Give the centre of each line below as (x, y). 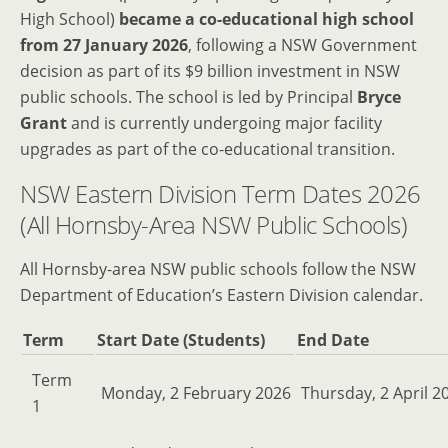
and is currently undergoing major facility (224, 123)
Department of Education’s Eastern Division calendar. (221, 295)
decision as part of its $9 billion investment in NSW (210, 71)
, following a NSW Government (302, 45)
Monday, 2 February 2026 (194, 393)
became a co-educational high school (266, 19)
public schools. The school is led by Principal (188, 97)
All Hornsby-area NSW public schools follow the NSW (218, 269)
